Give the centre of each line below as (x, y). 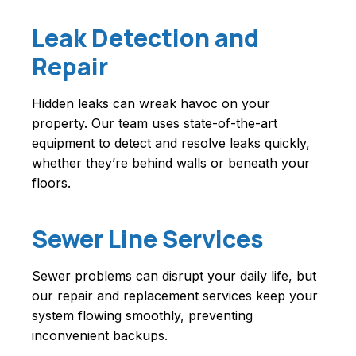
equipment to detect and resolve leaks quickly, (171, 143)
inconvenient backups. (100, 336)
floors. (51, 183)
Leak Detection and (145, 38)
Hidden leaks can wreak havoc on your (151, 104)
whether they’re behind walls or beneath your (171, 163)
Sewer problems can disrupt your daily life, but (174, 276)
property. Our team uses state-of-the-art (155, 124)
